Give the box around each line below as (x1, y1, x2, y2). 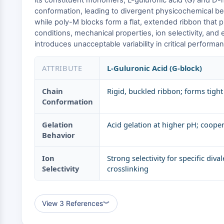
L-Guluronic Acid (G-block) (107, 63, 202, 73)
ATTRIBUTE (42, 63, 82, 73)
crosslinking (107, 163, 148, 173)
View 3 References (42, 199, 103, 207)
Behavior (42, 130, 75, 140)
